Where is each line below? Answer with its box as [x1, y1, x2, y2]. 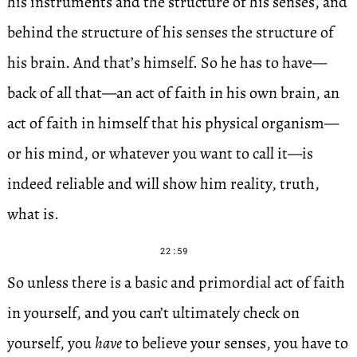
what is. [6, 203, 59, 225]
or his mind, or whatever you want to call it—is [6, 143, 313, 164]
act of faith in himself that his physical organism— [6, 112, 339, 134]
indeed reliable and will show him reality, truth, [6, 173, 320, 194]
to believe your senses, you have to [121, 332, 348, 354]
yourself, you [6, 332, 95, 354]
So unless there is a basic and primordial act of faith [6, 272, 345, 293]
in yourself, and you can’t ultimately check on [6, 302, 300, 324]
